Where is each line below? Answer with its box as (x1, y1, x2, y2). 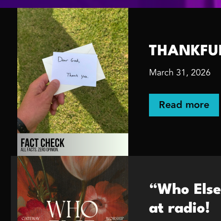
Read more (159, 97, 209, 113)
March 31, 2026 (149, 66, 211, 79)
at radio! (149, 202, 210, 216)
